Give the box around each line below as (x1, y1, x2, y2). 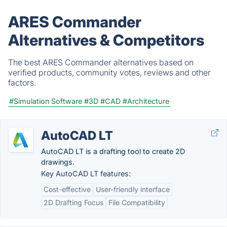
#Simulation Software (9, 97, 82, 105)
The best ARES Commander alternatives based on (8, 57, 194, 67)
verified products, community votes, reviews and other (8, 67, 211, 78)
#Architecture (123, 97, 169, 105)
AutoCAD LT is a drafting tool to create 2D (41, 147, 185, 156)
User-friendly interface (96, 185, 170, 194)
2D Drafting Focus (44, 198, 103, 207)
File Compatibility (108, 198, 165, 207)
